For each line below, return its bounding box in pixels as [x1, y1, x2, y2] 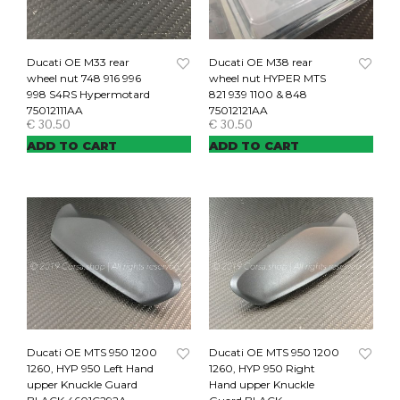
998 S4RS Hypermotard [27, 87, 150, 101]
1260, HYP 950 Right [209, 362, 315, 376]
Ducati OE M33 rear [27, 54, 129, 69]
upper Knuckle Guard [27, 378, 137, 392]
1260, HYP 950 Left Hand [27, 362, 154, 376]
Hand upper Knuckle [209, 378, 314, 392]
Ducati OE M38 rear [209, 54, 312, 69]
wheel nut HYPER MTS [209, 71, 326, 85]
